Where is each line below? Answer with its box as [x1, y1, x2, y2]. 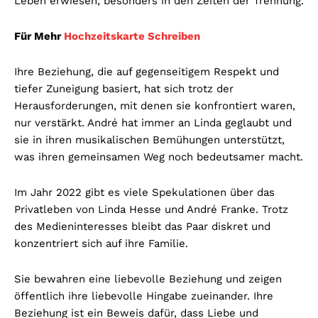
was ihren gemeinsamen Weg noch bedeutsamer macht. [14, 150, 303, 164]
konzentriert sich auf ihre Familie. [14, 237, 188, 251]
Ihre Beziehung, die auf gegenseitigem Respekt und [14, 65, 279, 79]
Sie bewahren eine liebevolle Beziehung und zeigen [14, 273, 282, 286]
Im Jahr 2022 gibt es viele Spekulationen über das [14, 186, 275, 199]
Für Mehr [14, 30, 64, 43]
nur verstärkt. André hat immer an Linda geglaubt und [14, 116, 292, 130]
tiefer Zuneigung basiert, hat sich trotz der [14, 82, 234, 96]
